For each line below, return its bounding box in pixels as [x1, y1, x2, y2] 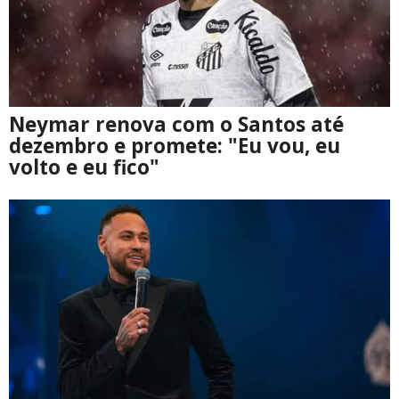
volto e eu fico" [9, 153, 159, 182]
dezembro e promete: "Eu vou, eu [9, 132, 340, 160]
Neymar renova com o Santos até [9, 110, 344, 139]
